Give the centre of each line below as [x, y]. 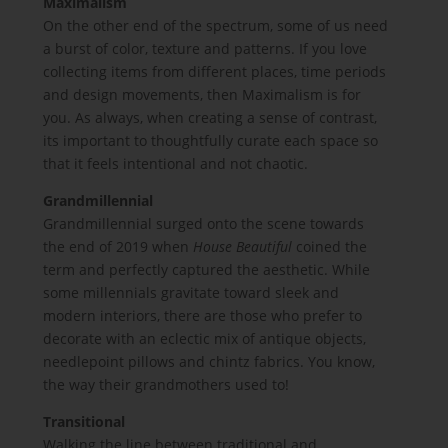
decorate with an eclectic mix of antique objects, [205, 338]
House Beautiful [243, 246]
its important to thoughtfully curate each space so [211, 140]
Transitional [84, 421]
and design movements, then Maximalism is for [202, 94]
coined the [330, 246]
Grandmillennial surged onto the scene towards [204, 223]
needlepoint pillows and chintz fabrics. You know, [209, 361]
